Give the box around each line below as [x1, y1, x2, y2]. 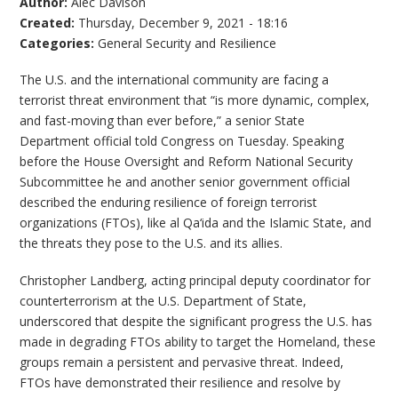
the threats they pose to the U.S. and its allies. [20, 235, 283, 252]
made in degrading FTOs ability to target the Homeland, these [20, 332, 377, 350]
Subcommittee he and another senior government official [20, 173, 351, 191]
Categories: [20, 34, 99, 52]
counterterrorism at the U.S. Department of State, [20, 291, 307, 309]
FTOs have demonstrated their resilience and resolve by [20, 373, 341, 391]
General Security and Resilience [98, 34, 277, 52]
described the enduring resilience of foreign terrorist [20, 194, 318, 211]
